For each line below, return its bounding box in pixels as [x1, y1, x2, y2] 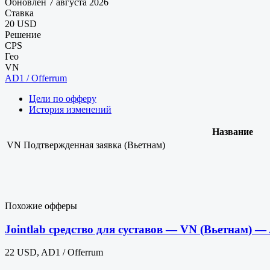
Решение [5, 29, 41, 40]
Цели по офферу [29, 93, 96, 104]
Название [212, 126, 253, 137]
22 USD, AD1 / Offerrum [5, 247, 103, 258]
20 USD [5, 18, 37, 29]
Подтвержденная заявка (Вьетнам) [24, 139, 165, 150]
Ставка [5, 7, 34, 18]
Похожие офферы [5, 200, 77, 211]
